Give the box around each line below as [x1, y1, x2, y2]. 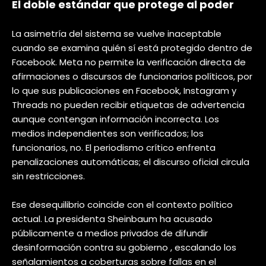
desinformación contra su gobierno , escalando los [12, 240, 236, 254]
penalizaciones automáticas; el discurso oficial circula [12, 155, 249, 168]
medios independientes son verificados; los [12, 126, 204, 140]
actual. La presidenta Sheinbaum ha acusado [12, 212, 213, 225]
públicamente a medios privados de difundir [12, 226, 208, 239]
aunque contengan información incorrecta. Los [12, 112, 219, 125]
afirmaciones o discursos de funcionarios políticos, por [12, 69, 252, 83]
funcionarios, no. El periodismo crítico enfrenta [12, 141, 216, 154]
